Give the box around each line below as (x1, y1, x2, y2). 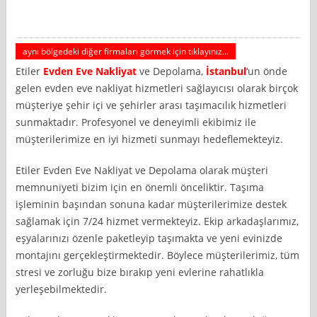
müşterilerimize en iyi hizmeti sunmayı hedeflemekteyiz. (16, 132, 284, 146)
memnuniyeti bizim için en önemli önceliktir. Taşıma (16, 180, 265, 194)
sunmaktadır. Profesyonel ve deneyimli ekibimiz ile (16, 115, 257, 129)
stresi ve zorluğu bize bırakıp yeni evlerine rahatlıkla (16, 265, 265, 279)
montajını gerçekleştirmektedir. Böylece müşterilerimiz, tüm (16, 248, 300, 262)
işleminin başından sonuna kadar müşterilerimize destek (16, 197, 287, 211)
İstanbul (206, 64, 247, 78)
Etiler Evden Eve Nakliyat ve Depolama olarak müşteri (16, 163, 269, 177)
